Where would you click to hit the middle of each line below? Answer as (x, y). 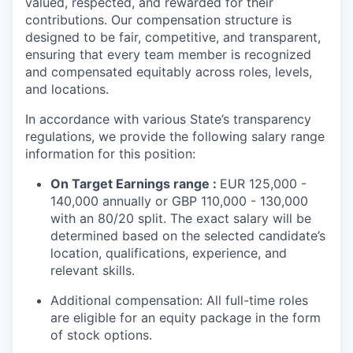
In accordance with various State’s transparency (168, 119)
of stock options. (101, 335)
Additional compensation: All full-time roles (179, 301)
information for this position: (110, 154)
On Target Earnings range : (135, 184)
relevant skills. (93, 271)
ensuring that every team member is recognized (168, 55)
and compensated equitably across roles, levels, (169, 72)
